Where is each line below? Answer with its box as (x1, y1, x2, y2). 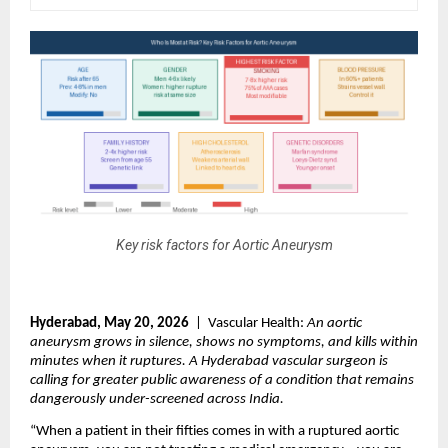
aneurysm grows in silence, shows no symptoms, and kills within (30, 334, 418, 350)
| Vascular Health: (189, 315, 307, 331)
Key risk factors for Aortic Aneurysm (115, 237, 333, 254)
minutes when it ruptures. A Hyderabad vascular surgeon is (30, 353, 388, 369)
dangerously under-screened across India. (30, 391, 284, 407)
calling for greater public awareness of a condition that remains (30, 372, 414, 388)
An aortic (307, 315, 362, 331)
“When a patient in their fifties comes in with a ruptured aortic (30, 424, 399, 440)
